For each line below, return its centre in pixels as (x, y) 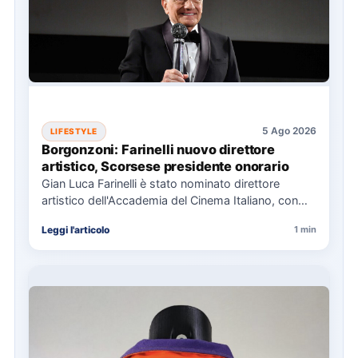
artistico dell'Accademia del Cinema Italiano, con (169, 200)
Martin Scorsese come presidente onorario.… (162, 217)
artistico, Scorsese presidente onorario (165, 166)
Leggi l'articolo (75, 229)
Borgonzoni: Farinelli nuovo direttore (158, 149)
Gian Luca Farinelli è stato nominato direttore (160, 183)
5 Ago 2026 (290, 131)
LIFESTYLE (74, 131)
